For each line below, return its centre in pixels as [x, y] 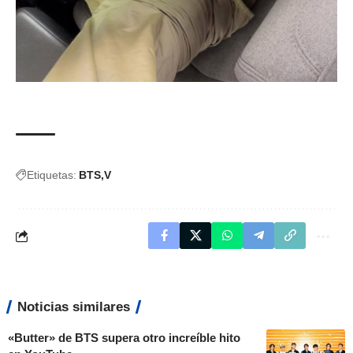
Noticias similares [74, 307]
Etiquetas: [52, 175]
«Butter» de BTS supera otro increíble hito [124, 338]
